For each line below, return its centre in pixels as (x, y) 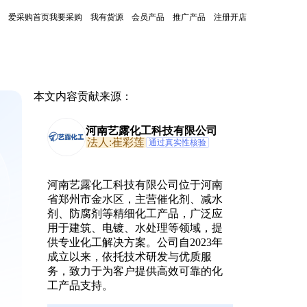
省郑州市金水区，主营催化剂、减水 (135, 199)
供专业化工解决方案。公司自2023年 (135, 242)
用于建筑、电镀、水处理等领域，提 (135, 228)
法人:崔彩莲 (115, 142)
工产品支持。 (80, 285)
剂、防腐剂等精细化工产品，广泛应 (135, 213)
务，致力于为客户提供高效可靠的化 (135, 271)
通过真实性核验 (177, 143)
